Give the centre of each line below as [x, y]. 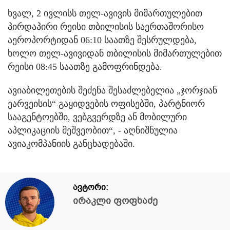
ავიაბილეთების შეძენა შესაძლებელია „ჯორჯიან [112, 90]
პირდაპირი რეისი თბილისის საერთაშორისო [106, 26]
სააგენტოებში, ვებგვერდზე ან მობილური [97, 117]
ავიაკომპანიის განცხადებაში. [71, 143]
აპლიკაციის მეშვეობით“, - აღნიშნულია [93, 130]
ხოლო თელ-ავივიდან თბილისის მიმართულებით [115, 53]
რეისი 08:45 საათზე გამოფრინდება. [85, 66]
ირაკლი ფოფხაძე [115, 200]
